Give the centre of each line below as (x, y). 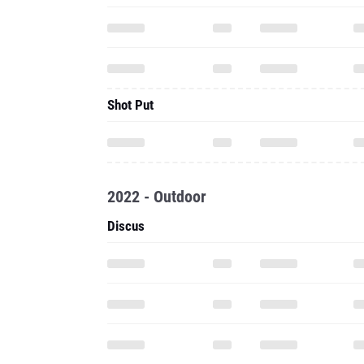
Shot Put (130, 105)
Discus (126, 226)
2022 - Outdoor (157, 197)
